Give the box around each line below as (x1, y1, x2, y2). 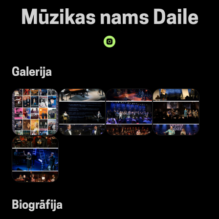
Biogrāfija (12, 200, 63, 212)
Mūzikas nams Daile (21, 9, 198, 29)
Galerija (12, 67, 52, 79)
